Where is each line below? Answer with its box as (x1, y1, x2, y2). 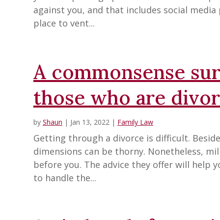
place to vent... (33, 17, 95, 29)
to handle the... (33, 172, 96, 184)
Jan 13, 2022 (70, 117, 110, 127)
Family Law (117, 117, 153, 127)
